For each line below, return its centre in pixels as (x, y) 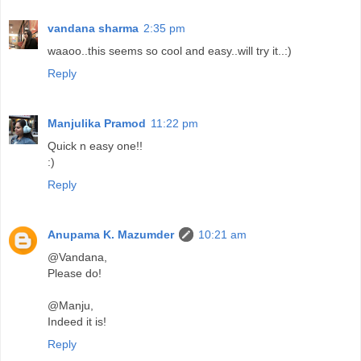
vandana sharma (93, 29)
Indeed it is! (77, 322)
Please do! (75, 274)
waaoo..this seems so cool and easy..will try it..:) (170, 51)
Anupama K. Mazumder (111, 235)
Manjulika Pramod (97, 124)
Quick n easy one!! (95, 146)
